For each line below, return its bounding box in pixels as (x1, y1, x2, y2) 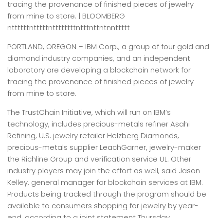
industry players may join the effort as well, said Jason (7, 165, 200, 176)
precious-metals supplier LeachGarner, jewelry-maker (7, 142, 201, 152)
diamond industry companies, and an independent (7, 53, 190, 63)
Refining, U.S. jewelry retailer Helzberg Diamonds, (7, 130, 179, 141)
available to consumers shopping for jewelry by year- (7, 200, 199, 211)
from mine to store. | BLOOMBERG (7, 11, 125, 21)
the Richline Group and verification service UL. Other (7, 154, 191, 164)
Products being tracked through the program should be (7, 189, 206, 199)
